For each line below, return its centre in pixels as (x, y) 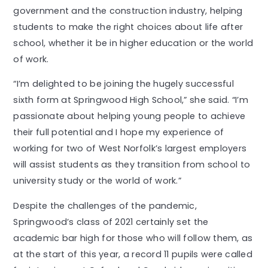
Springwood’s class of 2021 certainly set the (111, 222)
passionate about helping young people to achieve (130, 116)
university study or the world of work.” (99, 181)
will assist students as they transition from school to (132, 165)
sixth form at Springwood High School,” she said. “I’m (131, 100)
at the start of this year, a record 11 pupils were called (133, 254)
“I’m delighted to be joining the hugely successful (124, 84)
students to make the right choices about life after (128, 27)
